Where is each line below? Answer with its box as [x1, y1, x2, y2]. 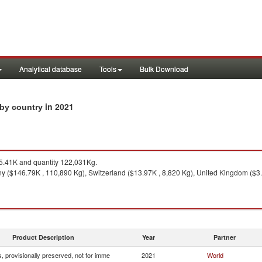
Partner [213, 233, 236, 242]
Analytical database [19, 64, 82, 74]
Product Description [12, 233, 74, 242]
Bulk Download [140, 64, 188, 74]
